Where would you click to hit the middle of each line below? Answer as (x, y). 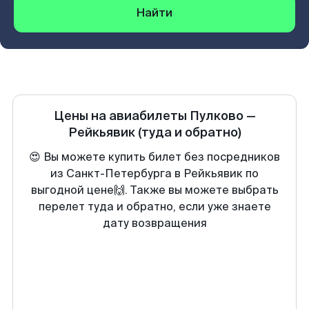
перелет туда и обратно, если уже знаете (154, 207)
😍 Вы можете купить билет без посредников (154, 157)
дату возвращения (154, 223)
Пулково (216, 116)
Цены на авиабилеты (121, 116)
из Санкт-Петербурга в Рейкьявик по (154, 173)
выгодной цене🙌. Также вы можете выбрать (154, 190)
